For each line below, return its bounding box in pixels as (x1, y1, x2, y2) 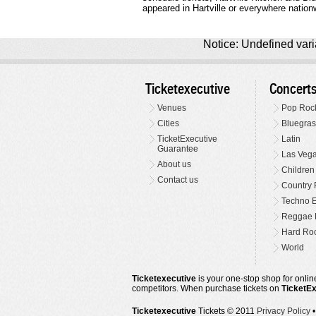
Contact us (157, 175, 199, 186)
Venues (157, 103, 187, 114)
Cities (157, 119, 180, 129)
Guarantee (157, 144, 199, 154)
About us (157, 159, 192, 170)
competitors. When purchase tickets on (132, 284, 281, 294)
